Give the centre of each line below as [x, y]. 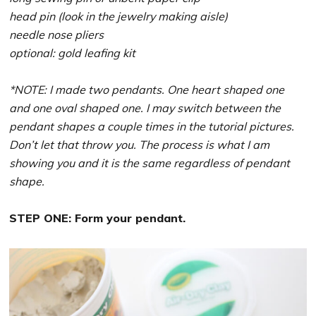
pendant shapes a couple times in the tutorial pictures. [152, 126]
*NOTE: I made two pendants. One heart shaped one [147, 89]
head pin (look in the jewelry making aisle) [119, 16]
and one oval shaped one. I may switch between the [145, 108]
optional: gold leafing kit [73, 53]
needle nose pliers [57, 34]
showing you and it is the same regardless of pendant [150, 163]
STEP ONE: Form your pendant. [98, 218]
